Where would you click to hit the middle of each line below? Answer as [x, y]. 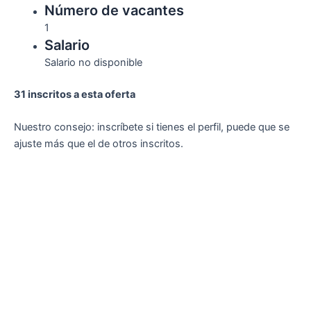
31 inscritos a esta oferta [75, 95]
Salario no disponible [93, 63]
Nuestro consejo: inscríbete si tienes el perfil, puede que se [152, 127]
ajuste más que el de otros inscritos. [99, 144]
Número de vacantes [114, 11]
